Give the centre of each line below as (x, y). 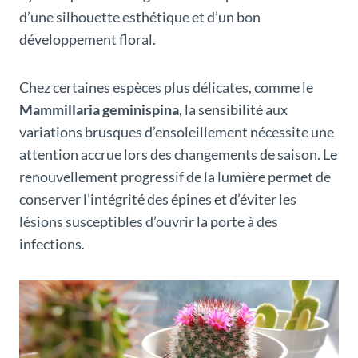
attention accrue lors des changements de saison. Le (178, 154)
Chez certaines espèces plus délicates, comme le (166, 87)
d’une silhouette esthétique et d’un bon (140, 16)
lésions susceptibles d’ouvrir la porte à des (149, 221)
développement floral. (88, 39)
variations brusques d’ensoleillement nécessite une (177, 131)
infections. (52, 243)
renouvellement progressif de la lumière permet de (175, 176)
